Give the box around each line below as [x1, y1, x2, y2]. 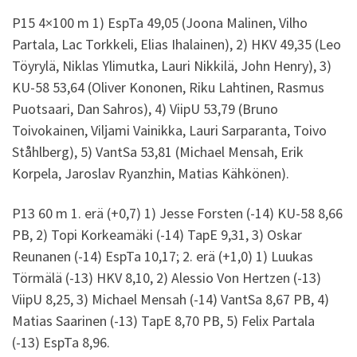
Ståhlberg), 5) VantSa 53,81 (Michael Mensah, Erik [12, 143, 304, 162]
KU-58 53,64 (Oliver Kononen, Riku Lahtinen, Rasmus [12, 78, 324, 97]
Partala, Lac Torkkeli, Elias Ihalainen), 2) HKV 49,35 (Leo [12, 35, 341, 54]
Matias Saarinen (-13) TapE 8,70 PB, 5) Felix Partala [12, 311, 315, 330]
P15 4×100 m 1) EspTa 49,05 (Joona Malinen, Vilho [12, 14, 308, 33]
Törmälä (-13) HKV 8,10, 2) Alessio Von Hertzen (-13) [12, 268, 321, 287]
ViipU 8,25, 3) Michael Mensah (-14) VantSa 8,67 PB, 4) [12, 289, 329, 308]
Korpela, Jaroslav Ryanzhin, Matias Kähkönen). [12, 164, 289, 183]
